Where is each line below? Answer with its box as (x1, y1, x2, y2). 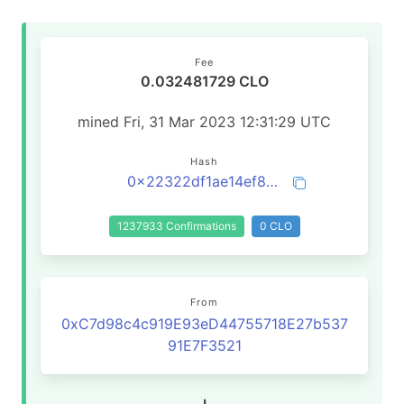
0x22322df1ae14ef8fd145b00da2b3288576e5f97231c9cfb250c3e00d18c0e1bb (266, 172, 278, 190)
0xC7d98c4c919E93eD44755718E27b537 (60, 315, 348, 333)
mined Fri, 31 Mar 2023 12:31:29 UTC (78, 113, 331, 131)
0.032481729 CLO (140, 72, 269, 90)
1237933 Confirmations (116, 219, 236, 233)
